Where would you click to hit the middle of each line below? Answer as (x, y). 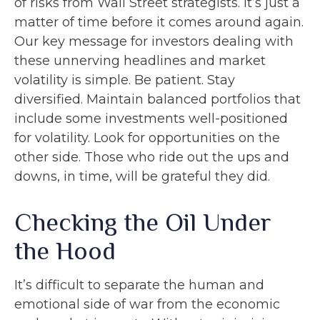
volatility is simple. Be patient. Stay (125, 80)
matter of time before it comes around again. (159, 22)
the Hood (65, 251)
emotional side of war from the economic (147, 304)
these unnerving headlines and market (140, 61)
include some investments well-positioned (151, 119)
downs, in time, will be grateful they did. (142, 176)
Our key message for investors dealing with (154, 41)
